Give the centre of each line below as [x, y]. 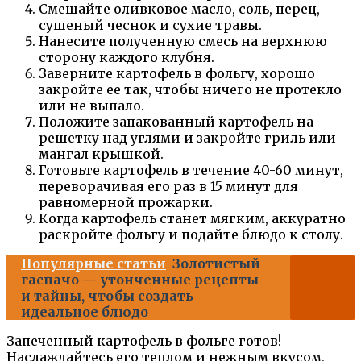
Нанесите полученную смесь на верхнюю [183, 41]
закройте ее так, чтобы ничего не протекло [190, 90]
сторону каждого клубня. [127, 58]
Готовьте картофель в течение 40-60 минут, [191, 170]
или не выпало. [91, 106]
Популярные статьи [93, 264]
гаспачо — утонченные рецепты [140, 280]
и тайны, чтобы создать [107, 296]
